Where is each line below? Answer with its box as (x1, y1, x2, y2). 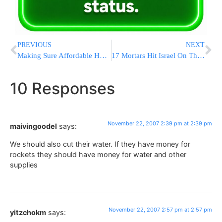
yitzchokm (10, 208, 46, 217)
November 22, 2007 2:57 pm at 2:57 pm (109, 206, 212, 214)
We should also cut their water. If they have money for (10, 139, 190, 148)
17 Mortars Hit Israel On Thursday (197, 52, 205, 60)
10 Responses (10, 79, 115, 99)
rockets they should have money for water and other (10, 150, 186, 159)
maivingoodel (10, 122, 57, 131)
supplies (10, 160, 38, 169)
